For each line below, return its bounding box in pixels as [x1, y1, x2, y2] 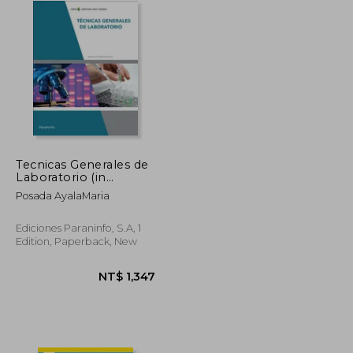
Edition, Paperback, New [16, 235, 138, 247]
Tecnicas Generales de [16, 157, 149, 172]
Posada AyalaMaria [16, 189, 110, 202]
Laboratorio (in [16, 169, 106, 184]
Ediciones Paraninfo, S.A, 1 [16, 221, 142, 234]
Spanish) [16, 182, 68, 197]
